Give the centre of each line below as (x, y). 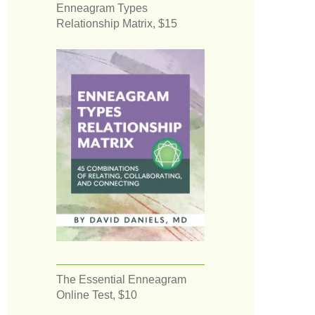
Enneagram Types (102, 8)
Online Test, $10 (97, 295)
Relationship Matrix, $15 (117, 23)
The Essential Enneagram (121, 279)
